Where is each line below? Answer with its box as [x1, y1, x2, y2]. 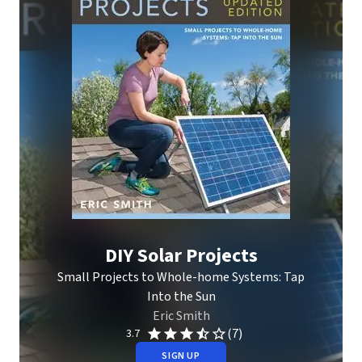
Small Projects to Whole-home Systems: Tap [57, 268, 305, 286]
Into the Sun [146, 288, 216, 305]
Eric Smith [152, 307, 210, 325]
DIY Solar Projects [104, 242, 258, 270]
